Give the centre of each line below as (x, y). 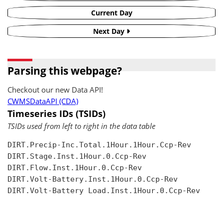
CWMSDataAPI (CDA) (43, 101)
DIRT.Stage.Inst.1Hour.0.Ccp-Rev (77, 157)
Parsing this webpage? (65, 71)
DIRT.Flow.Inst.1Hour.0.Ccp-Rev (75, 168)
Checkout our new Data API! (55, 90)
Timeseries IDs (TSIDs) (56, 113)
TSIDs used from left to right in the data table (81, 126)
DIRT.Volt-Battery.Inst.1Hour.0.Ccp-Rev (93, 179)
